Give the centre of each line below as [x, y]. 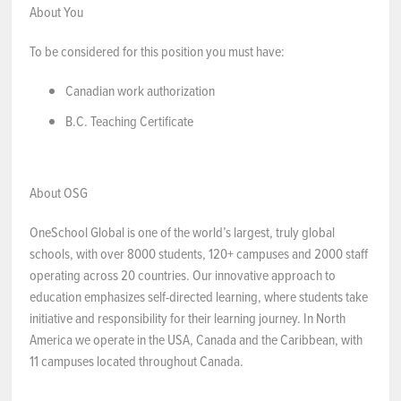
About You [56, 12]
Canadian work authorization [140, 90]
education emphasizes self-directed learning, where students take [199, 296]
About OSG [59, 192]
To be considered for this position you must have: [157, 51]
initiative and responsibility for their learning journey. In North [188, 318]
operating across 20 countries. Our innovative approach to [183, 275]
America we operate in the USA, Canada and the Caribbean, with [196, 339]
